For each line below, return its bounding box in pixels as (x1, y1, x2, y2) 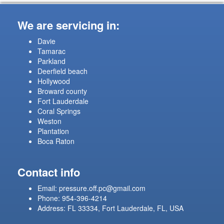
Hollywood (37, 76, 70, 86)
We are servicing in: (17, 17, 119, 33)
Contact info (17, 164, 80, 180)
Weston (37, 116, 61, 126)
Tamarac (37, 46, 65, 56)
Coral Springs (37, 106, 80, 116)
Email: (37, 183, 59, 193)
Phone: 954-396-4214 (37, 193, 107, 203)
